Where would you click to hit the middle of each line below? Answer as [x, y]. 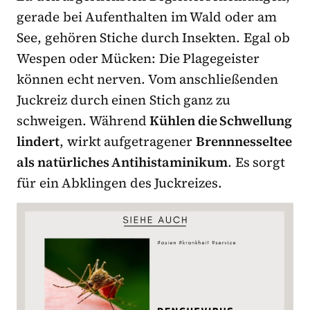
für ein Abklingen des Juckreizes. [120, 182]
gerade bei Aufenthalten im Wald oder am [147, 16]
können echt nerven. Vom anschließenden [148, 79]
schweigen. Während [83, 120]
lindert [38, 141]
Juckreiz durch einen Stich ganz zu [124, 99]
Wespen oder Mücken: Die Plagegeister [138, 58]
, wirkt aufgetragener [128, 141]
